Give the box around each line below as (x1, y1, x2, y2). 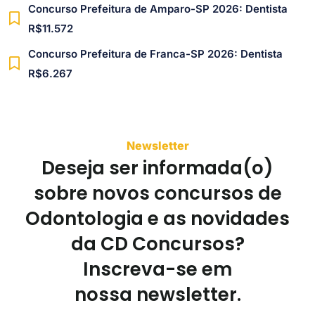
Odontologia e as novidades (25, 206, 290, 231)
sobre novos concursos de (33, 181, 282, 206)
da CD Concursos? (70, 231, 245, 257)
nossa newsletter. (74, 282, 241, 307)
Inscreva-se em (83, 257, 232, 282)
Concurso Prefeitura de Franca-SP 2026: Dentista (28, 47, 283, 60)
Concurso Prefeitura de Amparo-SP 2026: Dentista (28, 2, 288, 15)
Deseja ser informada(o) (41, 155, 274, 181)
